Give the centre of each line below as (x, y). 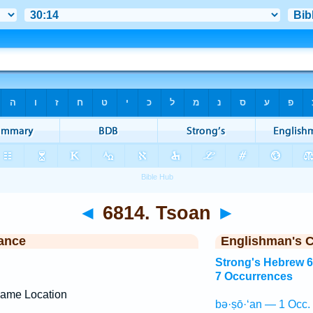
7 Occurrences (254, 276)
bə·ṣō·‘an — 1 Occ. (262, 304)
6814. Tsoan (156, 213)
